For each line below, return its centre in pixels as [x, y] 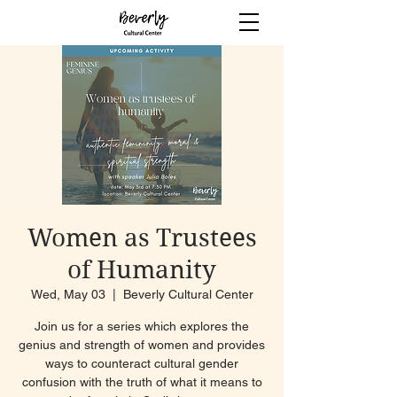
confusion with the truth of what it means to [142, 382]
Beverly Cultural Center [188, 294]
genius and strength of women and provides [142, 345]
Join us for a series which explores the [142, 326]
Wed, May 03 [68, 294]
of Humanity [142, 270]
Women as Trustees [142, 238]
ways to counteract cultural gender [142, 363]
